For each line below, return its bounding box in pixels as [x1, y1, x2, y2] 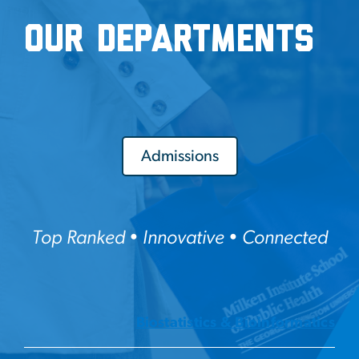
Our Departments [24, 24, 315, 58]
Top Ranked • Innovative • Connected [31, 228, 328, 248]
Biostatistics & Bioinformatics [135, 316, 335, 331]
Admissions [140, 148, 219, 165]
